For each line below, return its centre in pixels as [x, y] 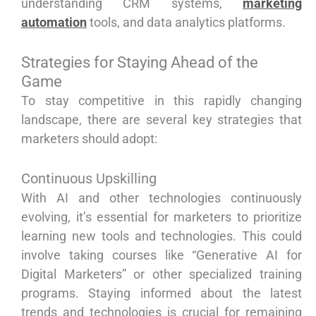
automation [54, 23]
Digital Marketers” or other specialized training [162, 274]
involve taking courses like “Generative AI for [162, 255]
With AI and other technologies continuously [162, 198]
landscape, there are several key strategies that [162, 120]
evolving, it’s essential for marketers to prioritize [162, 217]
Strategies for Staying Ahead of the [140, 63]
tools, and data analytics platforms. [186, 23]
